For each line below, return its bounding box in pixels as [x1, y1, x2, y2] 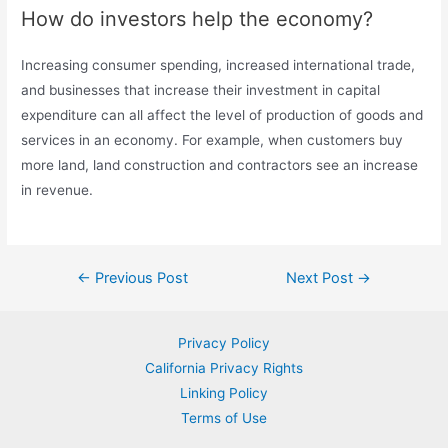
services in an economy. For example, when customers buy [21, 131, 404, 148]
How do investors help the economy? [21, 6, 374, 31]
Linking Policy [180, 385, 268, 402]
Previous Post [90, 268, 188, 287]
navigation [51, 293, 119, 310]
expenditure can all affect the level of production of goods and [21, 106, 424, 123]
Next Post [286, 268, 358, 287]
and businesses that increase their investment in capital [21, 81, 381, 98]
